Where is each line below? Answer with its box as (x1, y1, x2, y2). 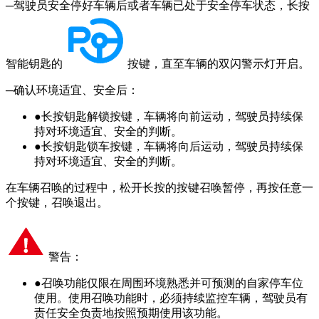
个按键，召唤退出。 (6, 197, 108, 209)
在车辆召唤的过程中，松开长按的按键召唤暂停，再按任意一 (6, 182, 313, 194)
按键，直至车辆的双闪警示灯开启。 (127, 58, 310, 70)
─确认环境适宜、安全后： (6, 84, 139, 97)
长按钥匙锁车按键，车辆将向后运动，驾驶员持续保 (41, 140, 303, 153)
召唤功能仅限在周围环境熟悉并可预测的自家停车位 (41, 277, 303, 290)
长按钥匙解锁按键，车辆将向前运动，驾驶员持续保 (41, 110, 303, 123)
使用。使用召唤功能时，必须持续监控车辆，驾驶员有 (34, 292, 308, 305)
